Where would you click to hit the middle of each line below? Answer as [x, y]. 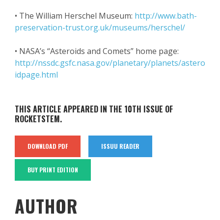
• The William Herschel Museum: [75, 16]
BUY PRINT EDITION [53, 170]
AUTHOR [46, 206]
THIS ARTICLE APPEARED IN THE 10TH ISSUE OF [94, 109]
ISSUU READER [120, 146]
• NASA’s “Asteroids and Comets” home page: [97, 51]
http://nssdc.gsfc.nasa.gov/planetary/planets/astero [110, 63]
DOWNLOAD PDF [48, 146]
